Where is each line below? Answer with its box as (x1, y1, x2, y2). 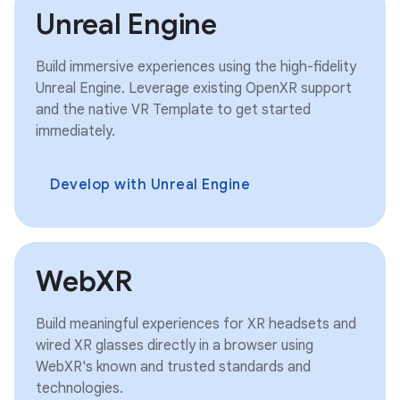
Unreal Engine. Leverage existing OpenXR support (36, 79, 352, 97)
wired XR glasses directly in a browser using (36, 336, 313, 354)
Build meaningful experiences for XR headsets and (36, 314, 356, 333)
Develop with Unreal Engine (50, 175, 250, 194)
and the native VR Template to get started (36, 100, 311, 119)
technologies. (36, 379, 123, 397)
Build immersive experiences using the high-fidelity (36, 57, 356, 76)
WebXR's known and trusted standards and (36, 357, 311, 376)
